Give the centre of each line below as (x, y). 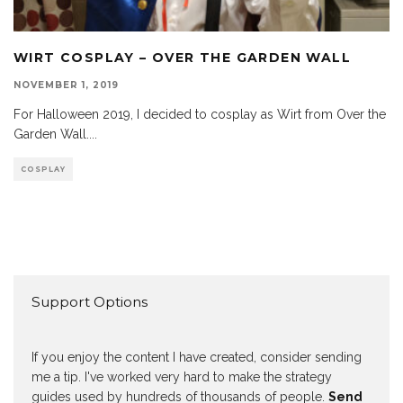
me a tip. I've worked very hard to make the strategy (182, 376)
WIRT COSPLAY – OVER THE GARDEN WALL (182, 57)
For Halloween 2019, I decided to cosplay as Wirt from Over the (200, 114)
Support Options (90, 301)
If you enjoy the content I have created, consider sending (197, 357)
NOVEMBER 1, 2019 (66, 85)
